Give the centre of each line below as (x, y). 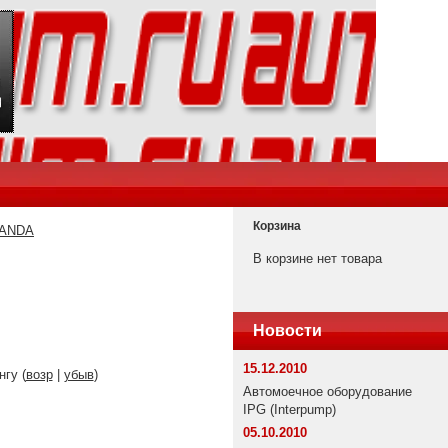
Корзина (277, 226)
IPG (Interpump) (289, 409)
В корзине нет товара (317, 258)
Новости (287, 330)
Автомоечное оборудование (327, 391)
